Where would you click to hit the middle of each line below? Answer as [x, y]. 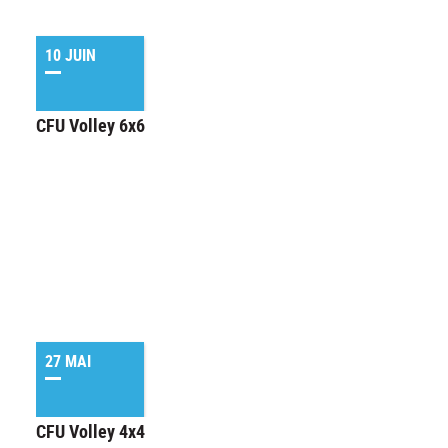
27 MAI [68, 361]
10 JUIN [70, 55]
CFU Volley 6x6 [90, 125]
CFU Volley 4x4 [90, 431]
